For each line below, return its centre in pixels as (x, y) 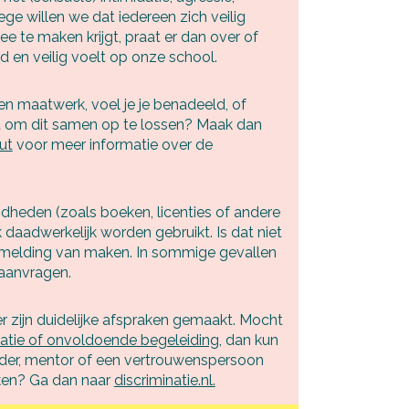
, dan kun (248, 340)
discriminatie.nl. (164, 380)
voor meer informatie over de (112, 144)
